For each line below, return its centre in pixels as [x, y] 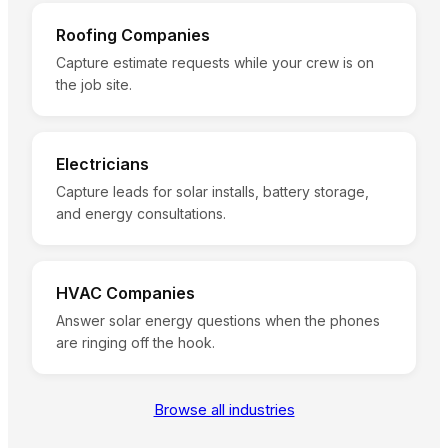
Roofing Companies [133, 35]
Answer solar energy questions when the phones [218, 321]
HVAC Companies [125, 293]
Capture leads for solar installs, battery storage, [212, 192]
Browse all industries [224, 410]
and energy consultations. [141, 214]
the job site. [94, 85]
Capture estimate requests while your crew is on [215, 63]
